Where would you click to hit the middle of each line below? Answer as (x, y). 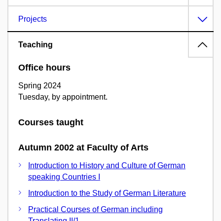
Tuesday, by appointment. (63, 97)
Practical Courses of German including (95, 209)
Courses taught (51, 123)
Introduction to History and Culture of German (107, 165)
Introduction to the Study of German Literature (107, 193)
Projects (33, 19)
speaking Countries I (64, 177)
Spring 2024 (40, 86)
